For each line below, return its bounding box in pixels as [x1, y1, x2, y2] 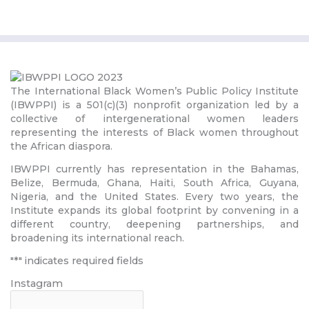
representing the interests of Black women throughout [10, 126, 299, 139]
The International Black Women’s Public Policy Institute [10, 85, 299, 98]
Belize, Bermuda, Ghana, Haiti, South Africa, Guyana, [10, 177, 299, 190]
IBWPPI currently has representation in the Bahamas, [10, 163, 299, 176]
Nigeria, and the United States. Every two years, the [10, 190, 299, 203]
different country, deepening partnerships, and [10, 218, 299, 231]
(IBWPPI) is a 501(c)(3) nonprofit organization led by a [10, 99, 299, 112]
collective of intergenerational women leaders [10, 112, 299, 126]
